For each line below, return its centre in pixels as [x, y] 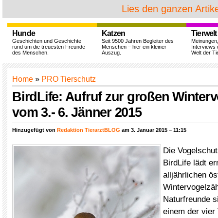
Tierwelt [204, 33]
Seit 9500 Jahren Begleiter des [138, 41]
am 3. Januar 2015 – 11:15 [153, 130]
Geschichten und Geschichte [47, 41]
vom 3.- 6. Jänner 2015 [77, 112]
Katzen [114, 33]
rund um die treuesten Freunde [49, 47]
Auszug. [111, 53]
